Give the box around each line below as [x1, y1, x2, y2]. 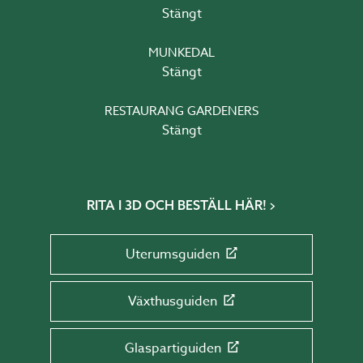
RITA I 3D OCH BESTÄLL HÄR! [87, 197, 267, 213]
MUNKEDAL [148, 44, 215, 62]
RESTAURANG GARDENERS [105, 102, 258, 120]
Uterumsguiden [126, 245, 220, 264]
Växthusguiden [128, 292, 217, 311]
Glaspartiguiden [124, 339, 221, 358]
